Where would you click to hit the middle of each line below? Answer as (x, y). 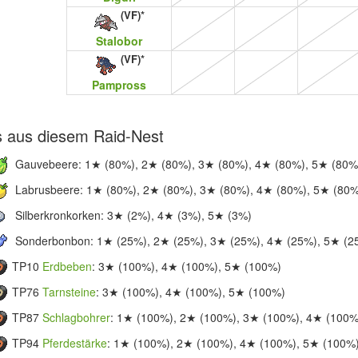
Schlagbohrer (77, 317)
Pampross (119, 84)
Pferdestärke (75, 342)
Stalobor (119, 40)
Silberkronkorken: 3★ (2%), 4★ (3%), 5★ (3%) (132, 215)
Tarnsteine (70, 291)
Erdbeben (68, 266)
